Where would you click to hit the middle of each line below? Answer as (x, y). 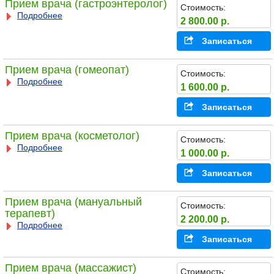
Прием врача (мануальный (73, 202)
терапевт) (30, 214)
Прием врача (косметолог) (72, 136)
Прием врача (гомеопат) (67, 70)
